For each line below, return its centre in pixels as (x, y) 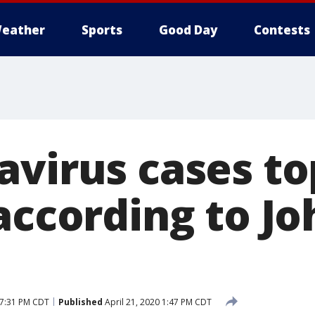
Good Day (188, 30)
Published (81, 302)
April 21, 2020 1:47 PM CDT (157, 302)
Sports (102, 30)
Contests (282, 30)
